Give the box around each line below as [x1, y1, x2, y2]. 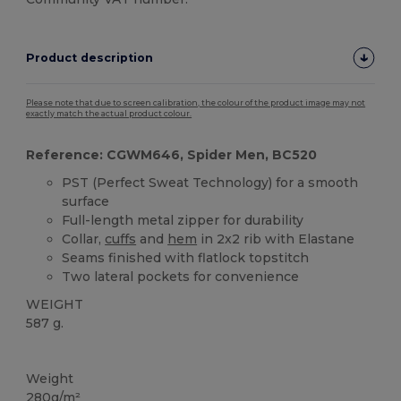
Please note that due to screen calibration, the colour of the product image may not [26, 98, 366, 108]
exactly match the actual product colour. [26, 109, 192, 119]
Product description [26, 51, 154, 65]
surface [62, 193, 110, 210]
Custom [31, 346, 71, 359]
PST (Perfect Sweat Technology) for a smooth [62, 175, 359, 192]
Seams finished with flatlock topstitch [62, 250, 310, 267]
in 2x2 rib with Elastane [197, 231, 355, 248]
